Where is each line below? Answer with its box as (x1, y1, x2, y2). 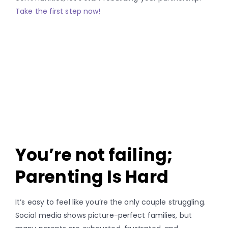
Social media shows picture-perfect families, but (15, 210, 192, 220)
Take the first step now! (15, 6, 101, 16)
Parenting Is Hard (15, 164, 168, 189)
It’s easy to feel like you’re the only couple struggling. (15, 196, 206, 207)
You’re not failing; (15, 142, 173, 167)
